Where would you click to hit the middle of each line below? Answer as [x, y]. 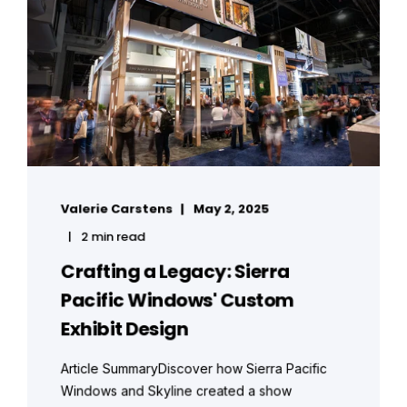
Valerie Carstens [117, 209]
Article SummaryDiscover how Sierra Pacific [194, 369]
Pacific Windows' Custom [177, 301]
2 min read [113, 237]
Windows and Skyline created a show [176, 391]
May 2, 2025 [231, 209]
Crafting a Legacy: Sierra [175, 272]
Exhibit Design [124, 329]
